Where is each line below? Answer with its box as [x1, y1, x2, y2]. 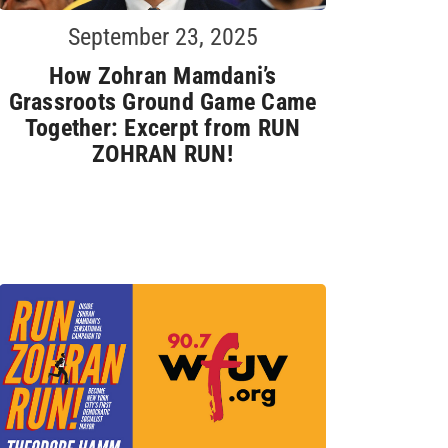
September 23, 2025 [67, 22, 258, 51]
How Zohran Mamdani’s [48, 61, 277, 90]
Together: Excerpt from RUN [24, 113, 301, 142]
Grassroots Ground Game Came [8, 87, 317, 116]
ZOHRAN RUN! [92, 139, 233, 168]
